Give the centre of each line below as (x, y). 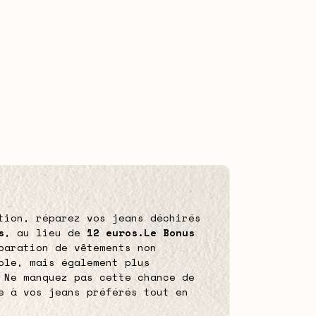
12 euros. (115, 232)
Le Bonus (169, 232)
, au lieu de (42, 232)
